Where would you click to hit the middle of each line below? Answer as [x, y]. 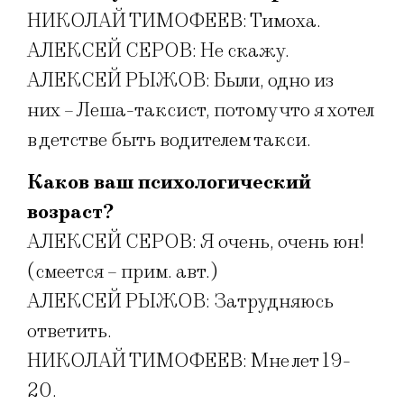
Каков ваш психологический [169, 183]
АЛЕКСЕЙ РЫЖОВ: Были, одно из [180, 80]
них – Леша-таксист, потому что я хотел [201, 110]
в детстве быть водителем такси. [169, 140]
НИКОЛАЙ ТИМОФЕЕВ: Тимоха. [174, 21]
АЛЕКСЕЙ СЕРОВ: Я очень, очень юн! [196, 243]
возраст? [70, 213]
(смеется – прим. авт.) [123, 272]
